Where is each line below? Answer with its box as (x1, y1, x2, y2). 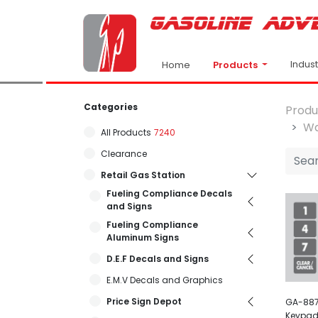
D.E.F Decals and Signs (106, 252, 209, 265)
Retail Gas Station (101, 168, 185, 181)
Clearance (101, 147, 147, 160)
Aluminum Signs (106, 231, 179, 243)
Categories (84, 100, 138, 113)
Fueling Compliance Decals (106, 187, 232, 199)
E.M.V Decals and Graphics (106, 273, 223, 286)
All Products (101, 126, 151, 138)
